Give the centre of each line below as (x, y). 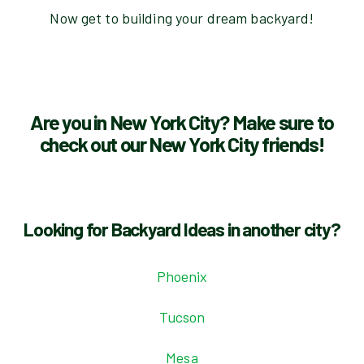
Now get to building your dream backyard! (182, 18)
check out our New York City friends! (182, 144)
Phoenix (182, 276)
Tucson (182, 317)
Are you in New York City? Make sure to (182, 122)
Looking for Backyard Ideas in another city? (182, 229)
